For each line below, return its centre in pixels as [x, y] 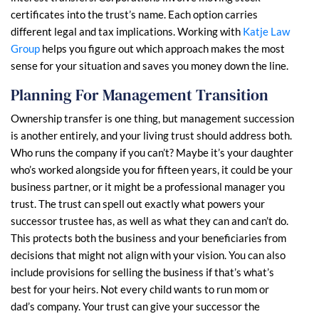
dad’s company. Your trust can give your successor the [135, 306]
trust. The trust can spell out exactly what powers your [138, 204]
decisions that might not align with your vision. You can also [148, 255]
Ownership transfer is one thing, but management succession [152, 118]
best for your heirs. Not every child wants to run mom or [140, 289]
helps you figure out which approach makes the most [162, 48]
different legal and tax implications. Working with [126, 31]
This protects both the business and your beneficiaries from [148, 238]
